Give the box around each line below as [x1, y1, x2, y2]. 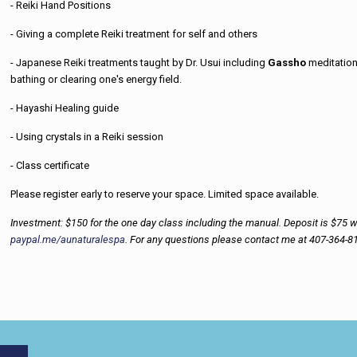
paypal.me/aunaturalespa [10, 233, 126, 245]
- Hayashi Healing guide [10, 102, 120, 114]
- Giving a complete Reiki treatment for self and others [10, 28, 258, 40]
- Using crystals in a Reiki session [10, 131, 164, 143]
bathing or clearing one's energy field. [10, 73, 182, 85]
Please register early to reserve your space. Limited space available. [10, 188, 320, 200]
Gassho [268, 57, 307, 69]
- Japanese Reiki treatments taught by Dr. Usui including [10, 57, 269, 69]
